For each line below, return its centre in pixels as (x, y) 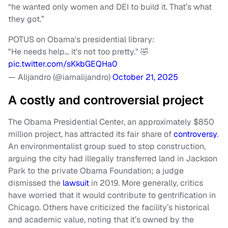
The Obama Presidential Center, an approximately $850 (111, 122)
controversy (195, 134)
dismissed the (35, 183)
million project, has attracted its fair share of (91, 134)
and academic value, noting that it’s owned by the (101, 219)
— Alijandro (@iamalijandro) (60, 77)
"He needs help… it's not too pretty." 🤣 (78, 51)
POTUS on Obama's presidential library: (81, 39)
